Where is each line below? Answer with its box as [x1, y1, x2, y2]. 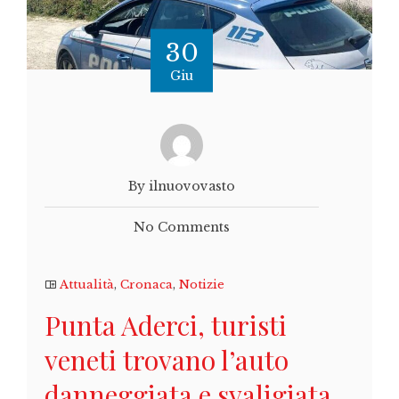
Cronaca [120, 276, 173, 292]
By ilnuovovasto [128, 177, 235, 194]
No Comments [134, 218, 230, 235]
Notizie [179, 276, 224, 292]
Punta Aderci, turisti [45, 306, 287, 343]
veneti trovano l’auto [45, 341, 289, 378]
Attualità [60, 276, 114, 292]
